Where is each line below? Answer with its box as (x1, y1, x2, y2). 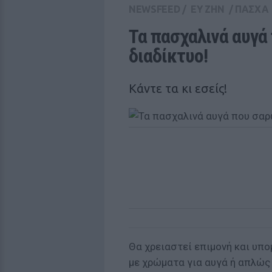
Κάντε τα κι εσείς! (129, 81, 227, 95)
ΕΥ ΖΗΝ (191, 4, 225, 15)
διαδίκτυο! (129, 44, 208, 67)
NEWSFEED (129, 4, 180, 15)
